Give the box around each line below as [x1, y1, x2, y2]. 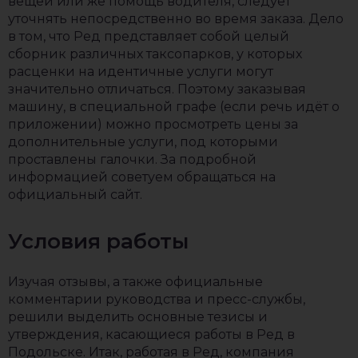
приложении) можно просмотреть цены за [8, 116, 298, 132]
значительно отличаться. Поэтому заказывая [8, 81, 306, 97]
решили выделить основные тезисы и [8, 308, 268, 324]
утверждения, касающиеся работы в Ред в [8, 326, 295, 342]
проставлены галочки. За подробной [8, 151, 257, 167]
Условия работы [8, 228, 189, 254]
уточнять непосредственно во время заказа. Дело [8, 10, 344, 26]
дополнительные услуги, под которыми [8, 133, 278, 149]
